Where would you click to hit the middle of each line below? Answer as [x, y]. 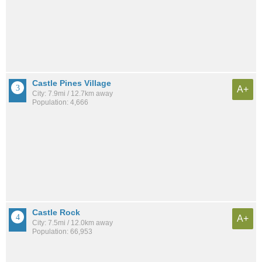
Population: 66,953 [62, 231]
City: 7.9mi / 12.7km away [73, 94]
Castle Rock [56, 212]
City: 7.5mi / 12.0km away [73, 223]
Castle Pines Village [72, 83]
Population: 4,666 [60, 103]
